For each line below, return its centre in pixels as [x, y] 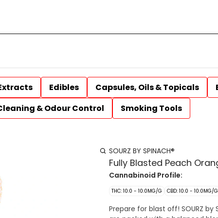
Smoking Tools [151, 108]
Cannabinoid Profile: [146, 175]
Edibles [64, 87]
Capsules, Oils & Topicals [147, 87]
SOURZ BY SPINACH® [142, 151]
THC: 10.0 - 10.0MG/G [137, 191]
